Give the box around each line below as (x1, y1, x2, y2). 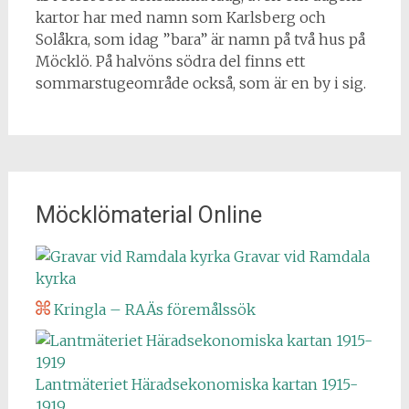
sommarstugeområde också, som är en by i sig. (35, 74, 366, 92)
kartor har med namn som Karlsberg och (35, 8, 326, 26)
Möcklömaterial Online (35, 202, 262, 228)
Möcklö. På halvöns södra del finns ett (35, 52, 305, 70)
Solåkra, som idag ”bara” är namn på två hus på (35, 30, 365, 48)
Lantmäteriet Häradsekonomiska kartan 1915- (35, 375, 358, 393)
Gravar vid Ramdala (229, 247, 370, 266)
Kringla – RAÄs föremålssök (49, 300, 256, 319)
